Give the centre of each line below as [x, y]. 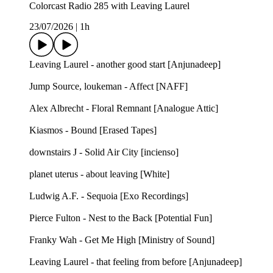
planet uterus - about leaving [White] [99, 174]
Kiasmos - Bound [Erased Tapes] [93, 130]
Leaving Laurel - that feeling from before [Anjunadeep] [136, 262]
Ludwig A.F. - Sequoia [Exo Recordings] [109, 196]
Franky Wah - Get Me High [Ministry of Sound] [122, 240]
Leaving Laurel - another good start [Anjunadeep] [125, 65]
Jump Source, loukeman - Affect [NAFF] [108, 87]
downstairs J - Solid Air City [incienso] [104, 152]
